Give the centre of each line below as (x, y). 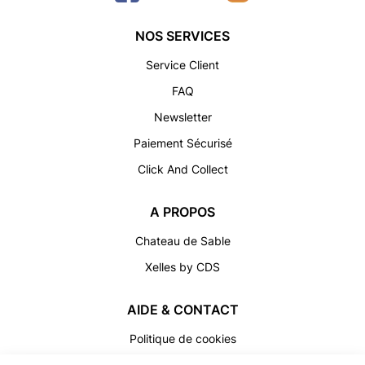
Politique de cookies (182, 339)
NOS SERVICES (182, 36)
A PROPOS (182, 212)
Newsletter (182, 117)
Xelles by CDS (182, 267)
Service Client (182, 65)
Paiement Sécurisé (182, 143)
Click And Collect (182, 169)
